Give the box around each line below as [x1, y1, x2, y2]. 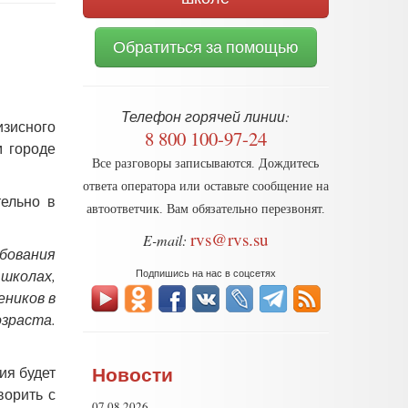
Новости [92, 361, 174, 388]
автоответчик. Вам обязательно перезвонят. [86, 200, 325, 216]
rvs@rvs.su [189, 227, 269, 250]
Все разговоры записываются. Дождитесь [92, 155, 320, 170]
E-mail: [142, 229, 187, 250]
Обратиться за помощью [112, 36, 299, 57]
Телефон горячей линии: [121, 106, 291, 126]
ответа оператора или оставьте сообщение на [82, 178, 329, 193]
